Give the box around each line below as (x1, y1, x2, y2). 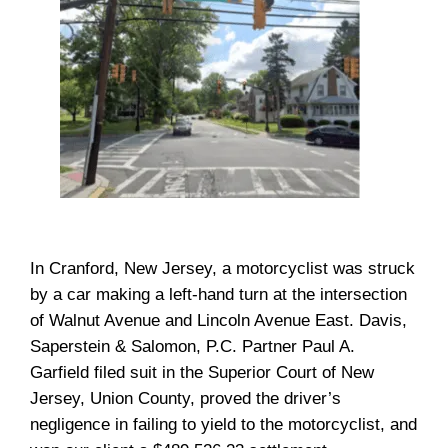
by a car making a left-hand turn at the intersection (30, 284, 407, 304)
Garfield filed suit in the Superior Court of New (30, 362, 374, 382)
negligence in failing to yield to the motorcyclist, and (30, 414, 417, 434)
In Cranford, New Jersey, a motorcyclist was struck (30, 258, 415, 278)
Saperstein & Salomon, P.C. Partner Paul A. (30, 336, 355, 356)
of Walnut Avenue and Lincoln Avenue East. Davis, (30, 310, 407, 330)
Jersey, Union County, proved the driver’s (30, 388, 341, 408)
